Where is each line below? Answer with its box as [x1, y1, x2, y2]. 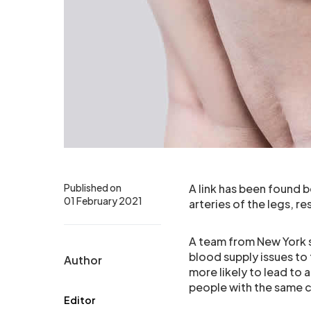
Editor [64, 294, 95, 306]
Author [64, 253, 102, 267]
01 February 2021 [64, 194, 142, 207]
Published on [64, 181, 121, 194]
